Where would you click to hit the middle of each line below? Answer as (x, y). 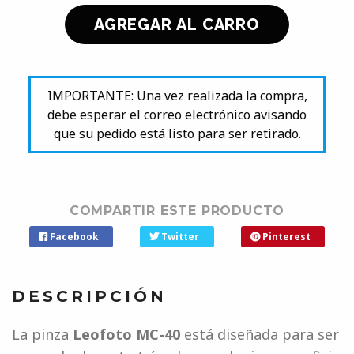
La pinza (42, 335)
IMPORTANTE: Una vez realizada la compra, (177, 96)
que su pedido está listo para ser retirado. (177, 134)
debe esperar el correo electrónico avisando (177, 115)
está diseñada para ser (262, 335)
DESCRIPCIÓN (89, 297)
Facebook (73, 237)
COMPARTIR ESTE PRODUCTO (177, 211)
